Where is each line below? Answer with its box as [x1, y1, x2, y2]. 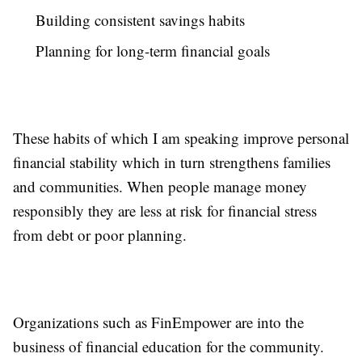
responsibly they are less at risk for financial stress [13, 200, 317, 221]
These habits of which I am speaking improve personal [13, 127, 349, 148]
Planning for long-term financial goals [36, 40, 270, 61]
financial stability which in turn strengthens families [13, 151, 330, 172]
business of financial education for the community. [13, 335, 324, 356]
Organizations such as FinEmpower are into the [13, 311, 304, 332]
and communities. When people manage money [13, 175, 307, 196]
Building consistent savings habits [36, 9, 245, 30]
